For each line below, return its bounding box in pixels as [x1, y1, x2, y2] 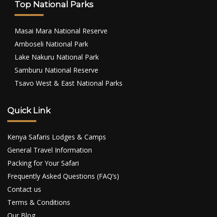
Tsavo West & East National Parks [15, 78, 123, 88]
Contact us [7, 184, 41, 194]
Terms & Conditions [7, 197, 70, 207]
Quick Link [7, 105, 50, 115]
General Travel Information [7, 145, 92, 155]
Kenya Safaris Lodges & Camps [7, 132, 106, 141]
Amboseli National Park [15, 39, 88, 48]
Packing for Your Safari [7, 158, 79, 168]
